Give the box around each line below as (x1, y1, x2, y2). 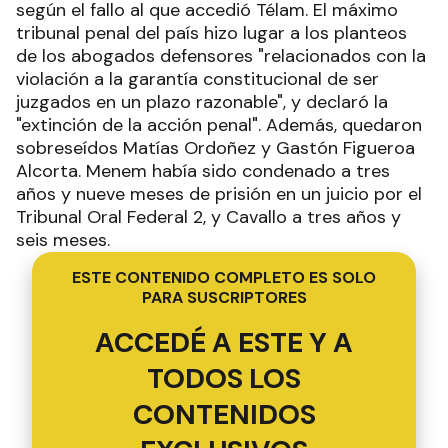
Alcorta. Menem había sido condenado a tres (16, 158, 390, 183)
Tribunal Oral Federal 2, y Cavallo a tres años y (16, 204, 401, 229)
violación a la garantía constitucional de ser (16, 66, 379, 91)
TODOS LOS (147, 359, 301, 397)
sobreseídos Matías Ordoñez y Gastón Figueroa (16, 135, 415, 160)
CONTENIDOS (132, 395, 316, 433)
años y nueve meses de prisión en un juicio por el (16, 181, 422, 206)
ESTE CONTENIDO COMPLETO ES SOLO (72, 266, 376, 288)
